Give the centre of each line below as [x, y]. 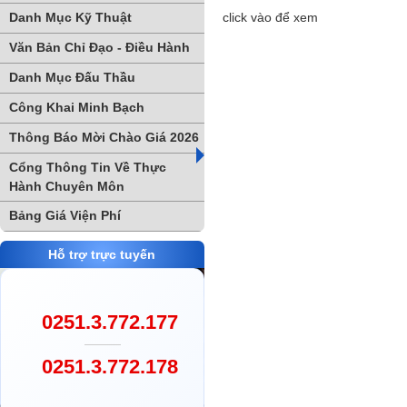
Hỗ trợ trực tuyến [102, 254]
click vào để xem [270, 17]
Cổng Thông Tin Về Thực [88, 167]
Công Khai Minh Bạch [77, 107]
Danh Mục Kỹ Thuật [70, 17]
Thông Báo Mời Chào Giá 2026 [104, 137]
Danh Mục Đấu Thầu [72, 77]
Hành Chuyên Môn [67, 186]
